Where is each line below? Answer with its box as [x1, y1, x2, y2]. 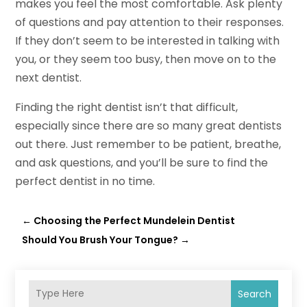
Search [237, 286, 271, 301]
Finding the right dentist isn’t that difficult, [15, 99, 238, 115]
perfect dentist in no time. [15, 173, 156, 189]
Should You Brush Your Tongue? [22, 232, 179, 247]
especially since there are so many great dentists [15, 117, 282, 134]
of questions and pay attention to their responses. [15, 14, 284, 30]
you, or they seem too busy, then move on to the [15, 51, 277, 67]
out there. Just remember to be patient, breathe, [15, 136, 282, 152]
